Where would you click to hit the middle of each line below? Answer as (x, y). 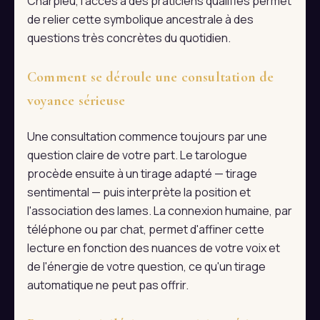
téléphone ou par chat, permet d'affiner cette (146, 230)
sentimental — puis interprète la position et (139, 192)
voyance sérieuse (76, 101)
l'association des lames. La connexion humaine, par (160, 211)
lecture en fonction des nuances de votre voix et (154, 248)
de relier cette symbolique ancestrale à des (140, 20)
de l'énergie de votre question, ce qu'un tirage (146, 267)
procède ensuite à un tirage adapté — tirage (142, 174)
